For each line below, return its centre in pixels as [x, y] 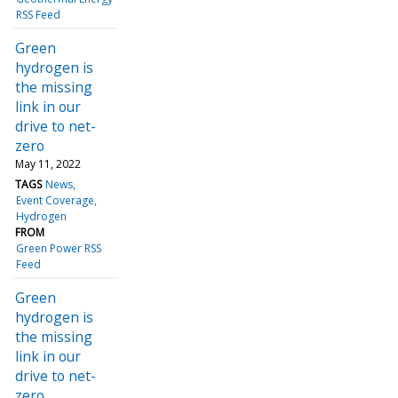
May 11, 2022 [48, 163]
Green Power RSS [59, 248]
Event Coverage [56, 200]
